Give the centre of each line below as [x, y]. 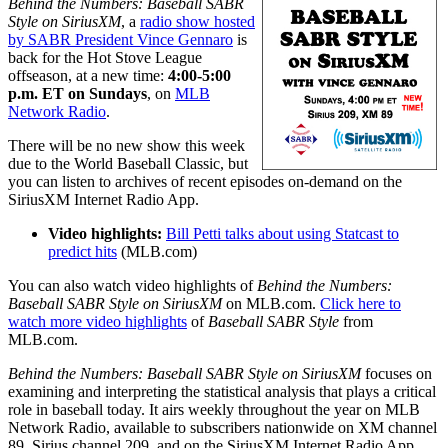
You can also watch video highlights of [132, 286]
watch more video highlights [97, 322]
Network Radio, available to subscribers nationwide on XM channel [222, 428]
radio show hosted [197, 22]
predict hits [82, 252]
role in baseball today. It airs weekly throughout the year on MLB [214, 410]
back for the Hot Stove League [105, 58]
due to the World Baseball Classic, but [128, 164]
